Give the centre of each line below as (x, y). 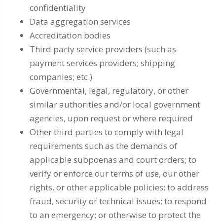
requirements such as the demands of (103, 146)
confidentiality (58, 8)
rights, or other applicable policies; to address (119, 187)
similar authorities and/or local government (115, 104)
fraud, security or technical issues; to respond (118, 201)
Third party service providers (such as (103, 49)
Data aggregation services (80, 21)
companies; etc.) (61, 77)
